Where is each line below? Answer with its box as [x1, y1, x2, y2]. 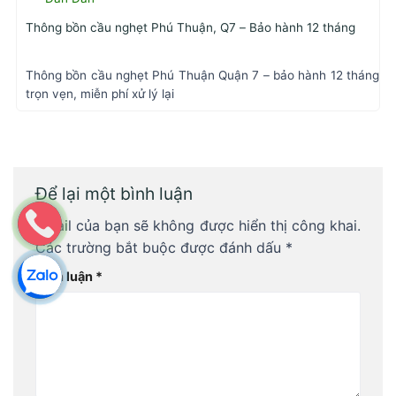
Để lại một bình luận [35, 182, 197, 204]
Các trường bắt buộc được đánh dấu [35, 239, 286, 257]
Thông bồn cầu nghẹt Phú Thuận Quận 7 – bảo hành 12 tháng [26, 67, 379, 82]
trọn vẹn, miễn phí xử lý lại [26, 86, 174, 101]
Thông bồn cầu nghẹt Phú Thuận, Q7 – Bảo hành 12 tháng [26, 20, 355, 35]
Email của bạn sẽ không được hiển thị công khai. [35, 217, 361, 235]
